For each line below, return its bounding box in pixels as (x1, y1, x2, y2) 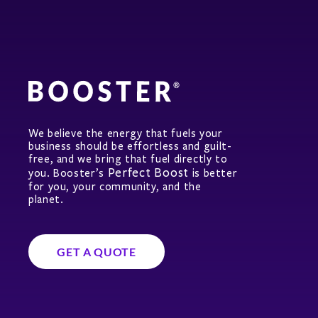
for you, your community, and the (28, 180, 202, 194)
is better (188, 167, 238, 180)
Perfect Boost (107, 165, 189, 181)
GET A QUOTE (57, 245, 136, 259)
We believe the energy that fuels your (28, 127, 223, 141)
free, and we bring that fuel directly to (28, 153, 228, 166)
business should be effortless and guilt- (28, 140, 232, 153)
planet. (28, 193, 64, 207)
